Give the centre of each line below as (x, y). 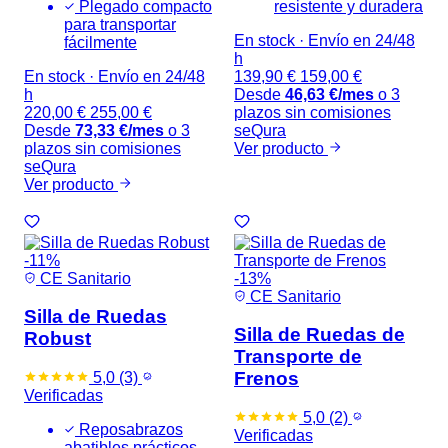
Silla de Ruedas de (319, 335)
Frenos (266, 379)
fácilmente (100, 42)
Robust (57, 339)
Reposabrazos (129, 429)
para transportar (120, 24)
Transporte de (298, 357)
